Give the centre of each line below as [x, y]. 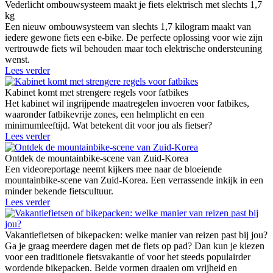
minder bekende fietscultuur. [59, 191]
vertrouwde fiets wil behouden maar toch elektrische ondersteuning [133, 48]
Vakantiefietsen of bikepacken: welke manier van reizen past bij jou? [136, 235]
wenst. [17, 59]
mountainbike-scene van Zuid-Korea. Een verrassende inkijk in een [134, 180]
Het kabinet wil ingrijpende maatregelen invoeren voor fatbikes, [127, 103]
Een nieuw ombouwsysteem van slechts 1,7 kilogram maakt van [128, 26]
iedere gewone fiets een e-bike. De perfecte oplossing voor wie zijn [134, 37]
